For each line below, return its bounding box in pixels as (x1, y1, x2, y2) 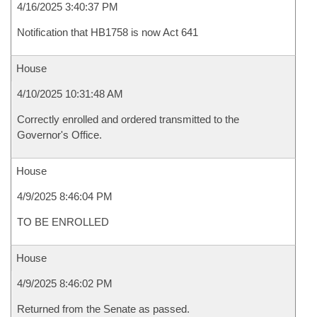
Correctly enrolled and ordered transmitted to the (17, 113, 239, 125)
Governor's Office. (17, 129, 102, 141)
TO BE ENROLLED (17, 216, 109, 228)
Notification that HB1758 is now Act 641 (17, 26, 198, 38)
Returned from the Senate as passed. (17, 303, 190, 315)
